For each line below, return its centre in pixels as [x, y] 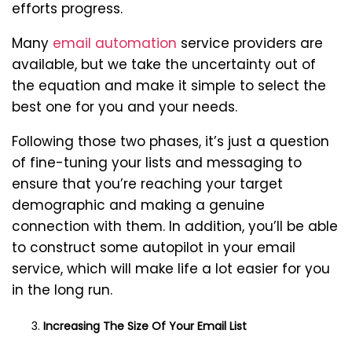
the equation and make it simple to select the [169, 86]
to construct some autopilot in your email [154, 248]
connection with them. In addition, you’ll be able [175, 227]
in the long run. [62, 290]
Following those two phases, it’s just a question [170, 142]
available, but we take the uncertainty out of [164, 65]
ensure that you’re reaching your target [147, 184]
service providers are [250, 44]
